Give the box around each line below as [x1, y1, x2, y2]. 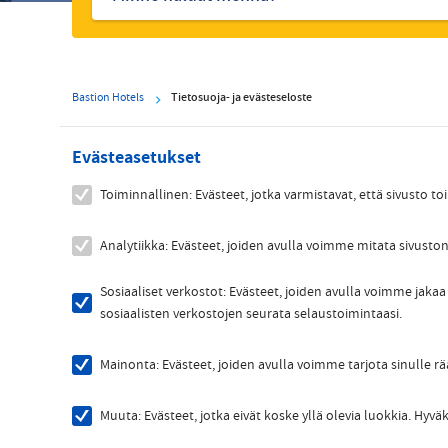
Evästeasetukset [72, 145, 201, 168]
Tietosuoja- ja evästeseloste [171, 89, 312, 106]
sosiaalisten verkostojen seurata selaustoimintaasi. [100, 304, 402, 324]
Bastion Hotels [72, 89, 144, 106]
